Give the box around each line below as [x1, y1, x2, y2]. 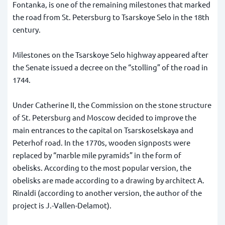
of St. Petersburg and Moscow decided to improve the [13, 113, 196, 123]
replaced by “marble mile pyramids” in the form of [13, 150, 181, 160]
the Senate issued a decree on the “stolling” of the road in [13, 62, 208, 72]
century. [13, 25, 41, 35]
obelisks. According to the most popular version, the [13, 163, 191, 173]
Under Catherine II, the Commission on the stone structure [13, 100, 211, 110]
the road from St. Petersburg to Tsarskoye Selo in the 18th [13, 12, 209, 22]
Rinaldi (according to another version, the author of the [13, 188, 202, 198]
